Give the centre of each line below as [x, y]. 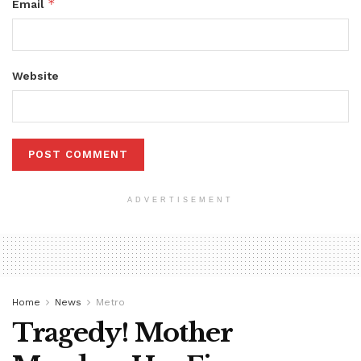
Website [35, 76]
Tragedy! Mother [122, 333]
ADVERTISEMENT [180, 200]
